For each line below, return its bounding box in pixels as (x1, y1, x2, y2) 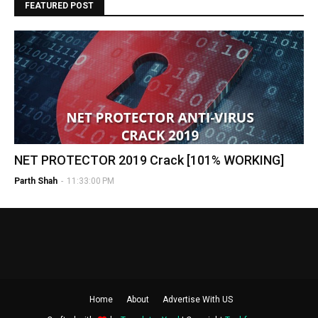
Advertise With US (162, 295, 233, 305)
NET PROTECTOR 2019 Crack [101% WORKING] (14, 153, 284, 168)
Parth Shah (14, 176, 57, 187)
